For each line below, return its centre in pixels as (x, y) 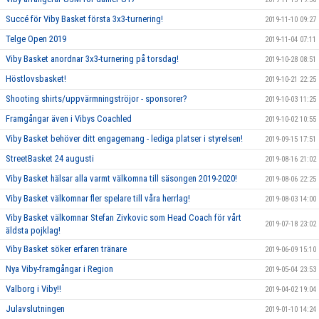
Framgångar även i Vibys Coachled (69, 118)
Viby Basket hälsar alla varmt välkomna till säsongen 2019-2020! (121, 178)
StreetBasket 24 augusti (50, 158)
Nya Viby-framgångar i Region (59, 268)
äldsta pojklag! (33, 230)
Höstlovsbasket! (36, 78)
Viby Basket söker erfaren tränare (66, 249)
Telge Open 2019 (36, 38)
